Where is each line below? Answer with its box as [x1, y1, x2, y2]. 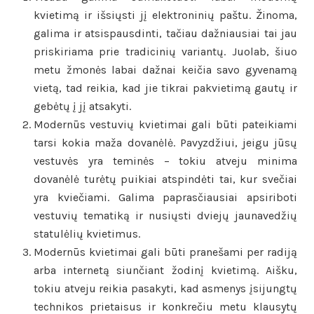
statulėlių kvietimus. [34, 227, 140, 241]
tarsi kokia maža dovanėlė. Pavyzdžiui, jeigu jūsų [34, 136, 297, 150]
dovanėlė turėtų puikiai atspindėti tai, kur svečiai [34, 172, 297, 186]
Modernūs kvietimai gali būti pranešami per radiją [34, 245, 297, 259]
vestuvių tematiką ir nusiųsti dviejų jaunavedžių [34, 209, 297, 223]
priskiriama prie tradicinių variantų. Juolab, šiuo [34, 45, 297, 59]
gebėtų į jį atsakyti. [34, 100, 131, 114]
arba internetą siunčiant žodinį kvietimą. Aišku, [34, 264, 297, 278]
